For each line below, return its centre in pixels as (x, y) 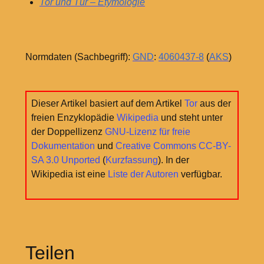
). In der (174, 160)
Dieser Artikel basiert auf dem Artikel (108, 104)
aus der (214, 104)
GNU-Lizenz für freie (148, 132)
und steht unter (191, 118)
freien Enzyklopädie (74, 118)
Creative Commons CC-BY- (173, 146)
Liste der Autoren (143, 174)
